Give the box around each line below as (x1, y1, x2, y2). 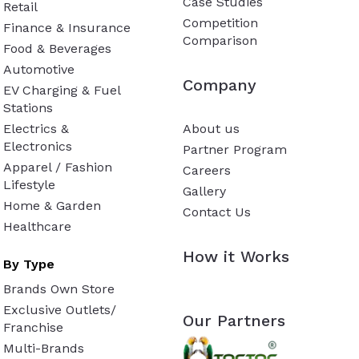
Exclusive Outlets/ (3, 301, 117, 317)
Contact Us (183, 204, 252, 220)
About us (183, 120, 240, 136)
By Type (3, 256, 55, 272)
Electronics (3, 138, 73, 154)
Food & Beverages (3, 40, 112, 56)
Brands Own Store (3, 280, 115, 296)
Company (183, 75, 257, 95)
